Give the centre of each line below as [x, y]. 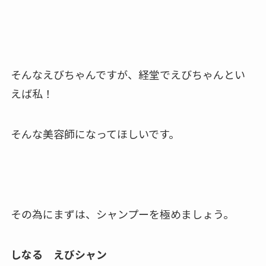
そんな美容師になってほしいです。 [95, 133]
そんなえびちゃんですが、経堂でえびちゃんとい [128, 74]
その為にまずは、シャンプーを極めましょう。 [122, 214]
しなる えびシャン [58, 254]
